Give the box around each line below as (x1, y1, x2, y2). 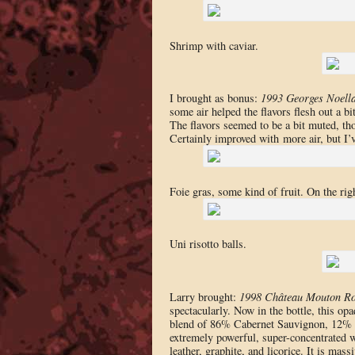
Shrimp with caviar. (169, 37, 258, 53)
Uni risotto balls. (169, 236, 246, 252)
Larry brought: (169, 288, 236, 304)
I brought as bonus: (169, 90, 261, 106)
